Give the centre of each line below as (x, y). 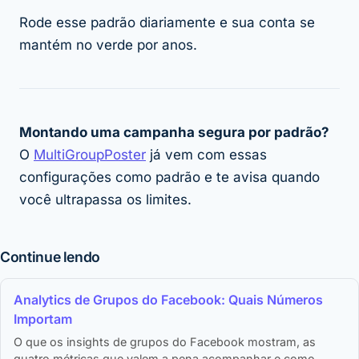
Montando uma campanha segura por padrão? (174, 133)
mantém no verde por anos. (108, 45)
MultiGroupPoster (90, 155)
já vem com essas (206, 155)
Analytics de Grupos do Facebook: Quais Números (168, 300)
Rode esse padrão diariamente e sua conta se (167, 23)
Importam (43, 319)
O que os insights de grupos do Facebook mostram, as (165, 342)
